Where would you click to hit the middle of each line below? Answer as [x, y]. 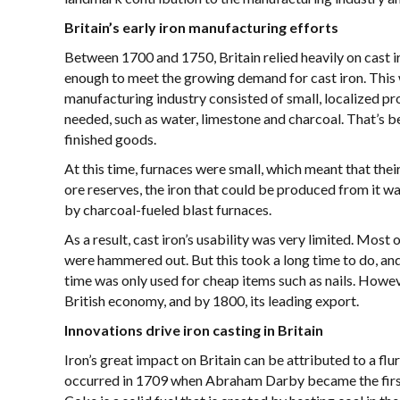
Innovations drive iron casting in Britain [194, 330]
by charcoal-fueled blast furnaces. [168, 209]
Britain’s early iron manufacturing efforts [201, 27]
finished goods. [110, 139]
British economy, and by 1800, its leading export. [212, 300]
